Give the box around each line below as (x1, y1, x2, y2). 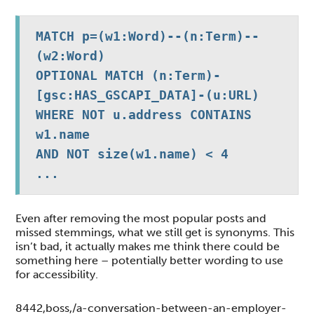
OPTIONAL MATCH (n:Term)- (35, 67, 221, 83)
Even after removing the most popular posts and (15, 211, 267, 225)
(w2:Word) (35, 48, 105, 63)
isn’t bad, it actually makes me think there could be (15, 239, 280, 253)
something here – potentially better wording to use (15, 253, 284, 267)
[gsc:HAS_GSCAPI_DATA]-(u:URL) (35, 87, 259, 102)
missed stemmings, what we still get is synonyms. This (15, 225, 295, 239)
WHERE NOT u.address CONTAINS (35, 107, 252, 122)
